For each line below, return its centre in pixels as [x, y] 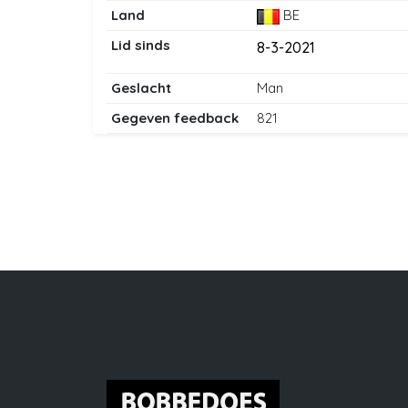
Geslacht [141, 88]
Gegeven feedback [175, 118]
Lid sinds [141, 46]
